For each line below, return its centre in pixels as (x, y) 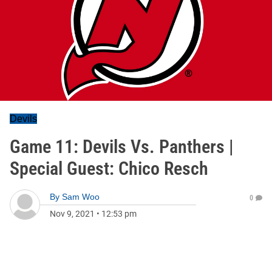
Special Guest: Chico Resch (109, 168)
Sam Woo (81, 197)
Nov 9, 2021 (72, 214)
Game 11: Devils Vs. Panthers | (122, 147)
